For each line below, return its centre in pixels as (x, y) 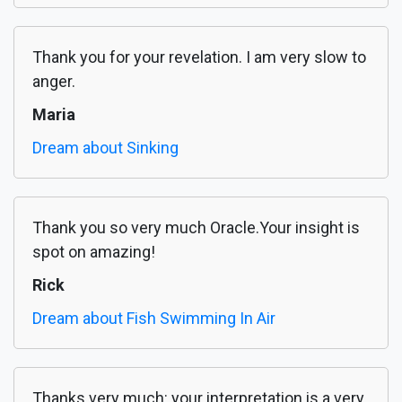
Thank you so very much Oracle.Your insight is (196, 228)
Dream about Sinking (105, 148)
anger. (54, 82)
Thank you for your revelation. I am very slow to (199, 57)
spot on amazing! (94, 252)
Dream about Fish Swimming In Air (154, 319)
